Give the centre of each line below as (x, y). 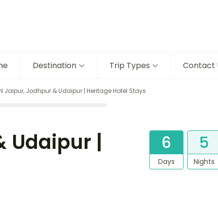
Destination (54, 66)
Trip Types (129, 66)
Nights (204, 162)
